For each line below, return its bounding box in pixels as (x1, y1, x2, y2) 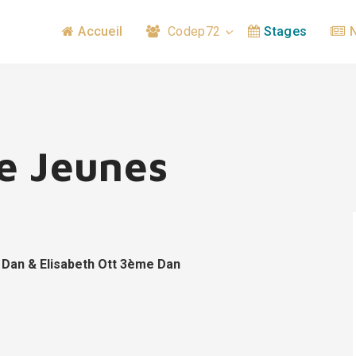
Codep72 (164, 24, 221, 39)
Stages (264, 24, 308, 39)
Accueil (78, 24, 123, 39)
